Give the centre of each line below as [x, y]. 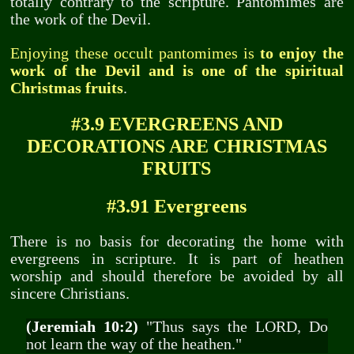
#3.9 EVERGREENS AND [177, 123]
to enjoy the [302, 53]
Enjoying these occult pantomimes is [133, 53]
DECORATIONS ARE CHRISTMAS [177, 145]
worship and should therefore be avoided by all [177, 277]
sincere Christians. [70, 294]
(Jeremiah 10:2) [82, 326]
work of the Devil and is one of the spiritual [177, 70]
